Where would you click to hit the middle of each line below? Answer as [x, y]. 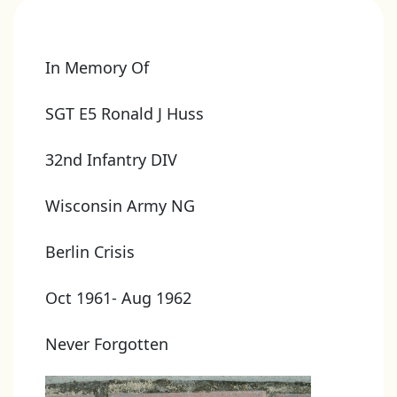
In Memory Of [97, 67]
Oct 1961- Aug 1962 [118, 298]
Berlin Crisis [90, 252]
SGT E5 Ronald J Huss [124, 113]
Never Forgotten [106, 344]
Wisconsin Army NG [120, 206]
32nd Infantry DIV [111, 160]
